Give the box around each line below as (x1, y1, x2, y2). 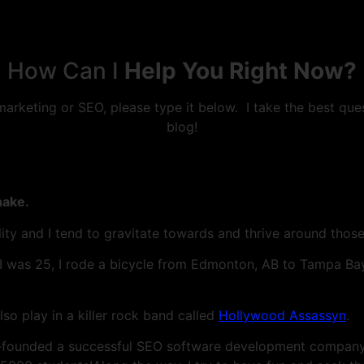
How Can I (7, 57, 124, 84)
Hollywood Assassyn (219, 306, 346, 323)
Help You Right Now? (124, 57, 357, 84)
